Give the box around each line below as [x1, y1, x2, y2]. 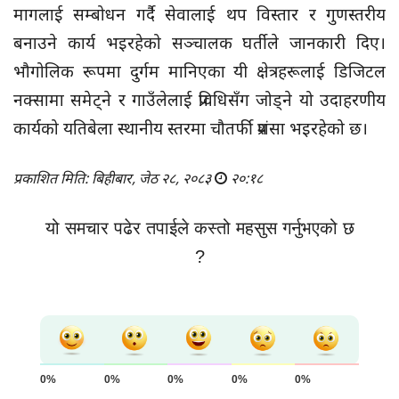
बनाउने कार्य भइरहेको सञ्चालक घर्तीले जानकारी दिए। [13, 30, 386, 54]
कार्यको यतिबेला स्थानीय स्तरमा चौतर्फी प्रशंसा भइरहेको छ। [13, 116, 368, 140]
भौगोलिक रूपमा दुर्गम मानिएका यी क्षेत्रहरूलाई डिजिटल [13, 59, 386, 83]
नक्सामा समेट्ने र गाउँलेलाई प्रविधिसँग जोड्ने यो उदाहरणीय [13, 87, 386, 111]
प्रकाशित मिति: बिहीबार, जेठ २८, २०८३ [13, 167, 215, 188]
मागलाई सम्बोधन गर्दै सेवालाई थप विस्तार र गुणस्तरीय [13, 2, 386, 26]
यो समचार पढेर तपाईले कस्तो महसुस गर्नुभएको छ [45, 217, 354, 238]
